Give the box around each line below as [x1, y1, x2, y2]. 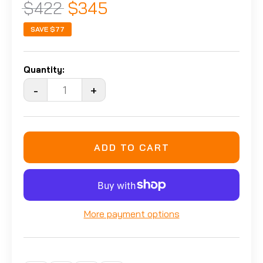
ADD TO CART [93, 141, 170, 154]
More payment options [83, 208, 180, 220]
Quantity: [23, 64, 65, 76]
